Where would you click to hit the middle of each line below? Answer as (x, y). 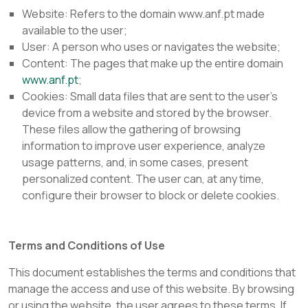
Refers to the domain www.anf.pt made (167, 14)
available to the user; (75, 30)
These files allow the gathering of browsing (131, 129)
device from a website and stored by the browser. (147, 113)
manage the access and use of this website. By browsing (151, 289)
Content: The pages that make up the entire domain (153, 63)
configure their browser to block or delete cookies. (151, 195)
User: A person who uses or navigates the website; (151, 47)
